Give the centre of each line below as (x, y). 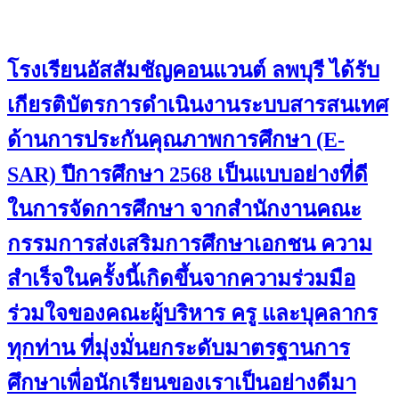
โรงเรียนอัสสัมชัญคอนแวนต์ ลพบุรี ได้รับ (193, 70)
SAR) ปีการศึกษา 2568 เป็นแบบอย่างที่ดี (187, 174)
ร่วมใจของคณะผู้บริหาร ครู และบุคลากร (192, 313)
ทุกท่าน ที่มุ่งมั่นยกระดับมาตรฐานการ (179, 348)
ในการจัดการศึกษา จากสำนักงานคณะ (184, 209)
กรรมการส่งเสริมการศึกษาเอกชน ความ (190, 244)
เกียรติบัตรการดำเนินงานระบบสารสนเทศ (198, 105)
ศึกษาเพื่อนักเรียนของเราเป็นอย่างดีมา (182, 383)
